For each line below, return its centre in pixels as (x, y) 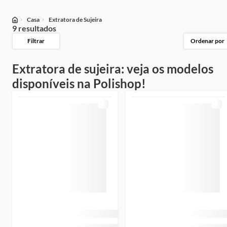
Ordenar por (207, 41)
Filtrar (36, 41)
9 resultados (34, 28)
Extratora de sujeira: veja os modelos (113, 69)
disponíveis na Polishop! (79, 83)
